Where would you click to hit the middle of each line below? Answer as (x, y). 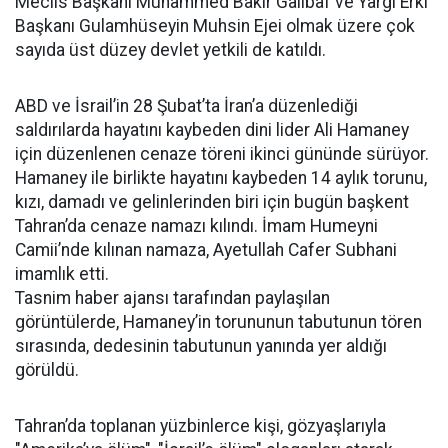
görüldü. (47, 370)
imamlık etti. (62, 274)
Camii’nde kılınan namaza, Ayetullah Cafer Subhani (206, 250)
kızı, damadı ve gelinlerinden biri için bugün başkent (212, 202)
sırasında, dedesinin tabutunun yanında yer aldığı (201, 346)
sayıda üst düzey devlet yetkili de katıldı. (170, 50)
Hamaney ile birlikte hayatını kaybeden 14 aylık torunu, (221, 178)
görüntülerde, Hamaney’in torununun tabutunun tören (218, 322)
